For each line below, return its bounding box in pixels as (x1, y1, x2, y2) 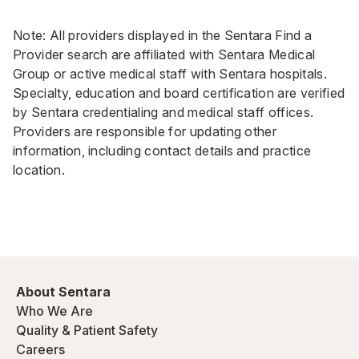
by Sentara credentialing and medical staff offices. (13, 103, 314, 120)
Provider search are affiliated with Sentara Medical (13, 46, 316, 63)
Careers (16, 341, 65, 357)
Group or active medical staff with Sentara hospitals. (13, 65, 327, 82)
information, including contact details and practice (13, 142, 312, 159)
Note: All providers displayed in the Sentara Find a (13, 26, 313, 43)
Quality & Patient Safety (16, 322, 158, 338)
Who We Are (16, 303, 93, 319)
